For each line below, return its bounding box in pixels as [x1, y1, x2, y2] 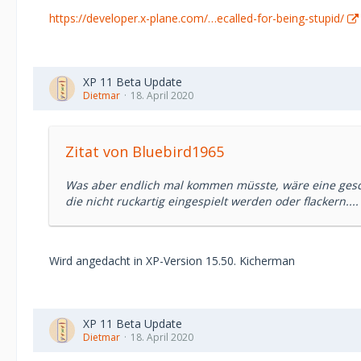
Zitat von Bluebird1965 [65, 142, 224, 161]
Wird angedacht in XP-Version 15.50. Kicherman [49, 253, 295, 268]
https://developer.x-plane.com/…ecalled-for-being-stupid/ [49, 10, 344, 26]
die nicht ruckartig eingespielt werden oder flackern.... [65, 193, 359, 209]
